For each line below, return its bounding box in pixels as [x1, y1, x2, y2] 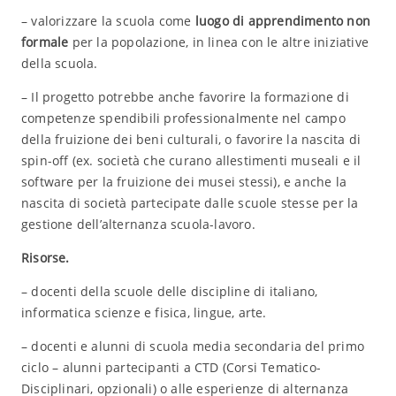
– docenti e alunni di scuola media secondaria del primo [20, 338, 364, 354]
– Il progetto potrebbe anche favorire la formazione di [20, 88, 349, 105]
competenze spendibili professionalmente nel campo [20, 110, 346, 126]
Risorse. [20, 249, 70, 266]
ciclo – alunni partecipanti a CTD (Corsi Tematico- [20, 359, 321, 376]
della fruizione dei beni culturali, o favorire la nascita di [20, 131, 361, 148]
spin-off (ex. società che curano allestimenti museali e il [20, 152, 362, 169]
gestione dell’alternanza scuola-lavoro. [20, 216, 255, 232]
